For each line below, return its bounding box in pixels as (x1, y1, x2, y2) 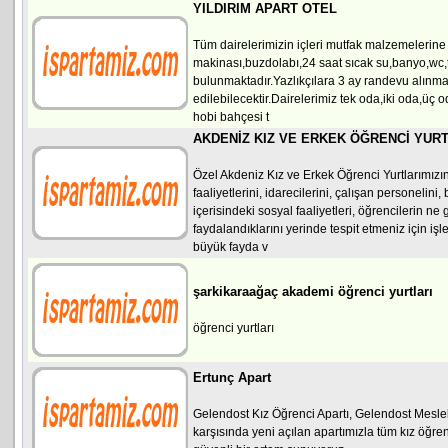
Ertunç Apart (193, 370, 271, 385)
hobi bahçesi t (193, 110, 269, 124)
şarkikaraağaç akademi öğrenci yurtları (193, 284, 433, 299)
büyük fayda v (193, 240, 268, 254)
